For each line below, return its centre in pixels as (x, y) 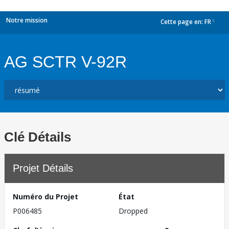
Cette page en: (182, 22)
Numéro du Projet (45, 197)
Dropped (133, 211)
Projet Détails (43, 168)
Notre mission (27, 20)
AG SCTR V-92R (65, 62)
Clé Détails (38, 137)
